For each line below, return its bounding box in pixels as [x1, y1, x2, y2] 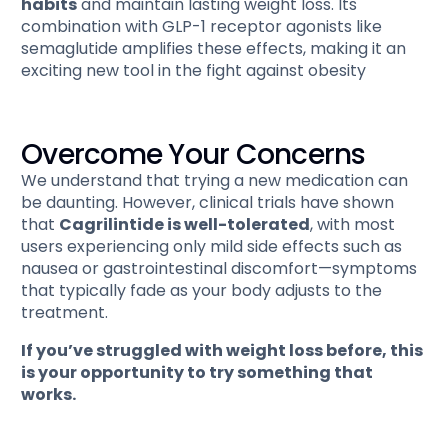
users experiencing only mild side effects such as [21, 235, 403, 259]
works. [21, 383, 77, 407]
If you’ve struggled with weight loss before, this [21, 339, 424, 363]
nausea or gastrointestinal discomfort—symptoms [21, 257, 418, 281]
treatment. [21, 301, 109, 325]
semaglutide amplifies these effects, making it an [21, 37, 407, 61]
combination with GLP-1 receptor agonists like [21, 15, 383, 39]
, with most [310, 213, 396, 237]
